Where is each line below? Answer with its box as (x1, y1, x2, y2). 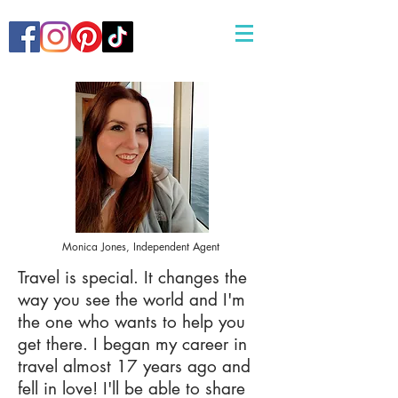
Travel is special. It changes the (18, 267, 247, 289)
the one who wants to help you (18, 311, 245, 333)
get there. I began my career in (18, 333, 247, 355)
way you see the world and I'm (18, 289, 245, 311)
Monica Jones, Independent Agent (62, 239, 219, 254)
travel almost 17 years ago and (18, 355, 251, 378)
